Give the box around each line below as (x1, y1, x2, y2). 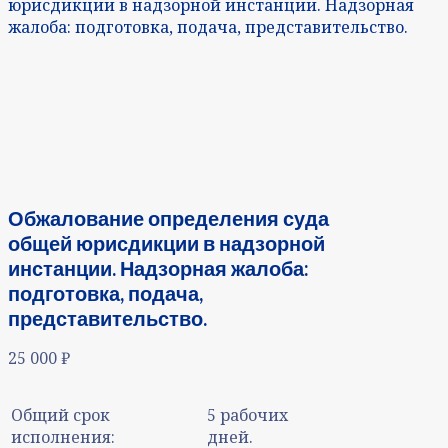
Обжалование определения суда (8, 205, 329, 230)
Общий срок (11, 403, 110, 426)
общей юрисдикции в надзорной (8, 230, 325, 255)
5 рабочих (207, 403, 288, 426)
